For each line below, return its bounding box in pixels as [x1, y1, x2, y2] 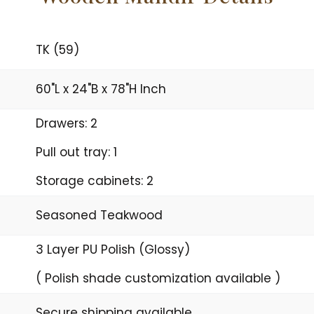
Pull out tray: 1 [35, 143, 117, 161]
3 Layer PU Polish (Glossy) [35, 240, 190, 258]
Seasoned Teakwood [35, 206, 163, 224]
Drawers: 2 [35, 114, 97, 132]
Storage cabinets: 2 [35, 172, 153, 189]
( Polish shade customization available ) [35, 269, 280, 287]
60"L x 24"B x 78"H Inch [35, 80, 166, 97]
